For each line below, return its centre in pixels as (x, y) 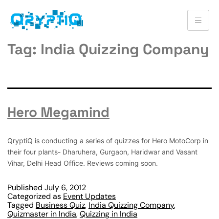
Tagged (22, 205)
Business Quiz (60, 205)
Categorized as (35, 196)
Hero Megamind (58, 112)
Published (26, 187)
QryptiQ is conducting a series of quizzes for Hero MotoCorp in (108, 141)
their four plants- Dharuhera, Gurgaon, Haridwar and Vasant (102, 152)
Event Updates (89, 196)
